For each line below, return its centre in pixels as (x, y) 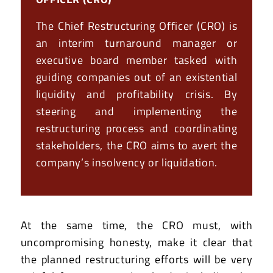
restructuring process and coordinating (136, 128)
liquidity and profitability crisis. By (136, 94)
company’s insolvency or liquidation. (126, 162)
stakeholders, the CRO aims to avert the (136, 145)
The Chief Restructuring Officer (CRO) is (136, 26)
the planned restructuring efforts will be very (136, 260)
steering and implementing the (136, 111)
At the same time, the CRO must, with (136, 225)
